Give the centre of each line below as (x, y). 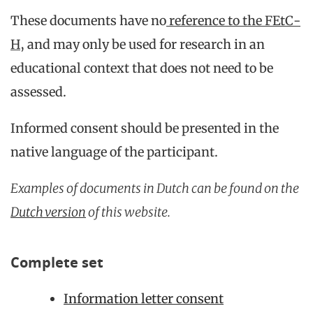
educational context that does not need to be (142, 68)
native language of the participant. (114, 152)
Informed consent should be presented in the (145, 128)
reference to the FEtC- (233, 21)
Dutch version (48, 212)
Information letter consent (144, 299)
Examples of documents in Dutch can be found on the (155, 188)
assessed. (38, 92)
